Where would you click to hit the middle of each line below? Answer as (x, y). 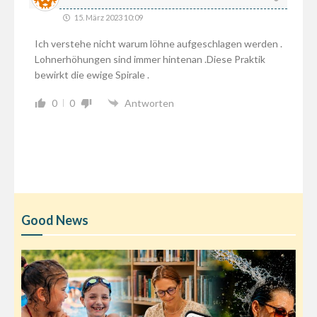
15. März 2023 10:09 (108, 17)
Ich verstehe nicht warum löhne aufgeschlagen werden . (158, 43)
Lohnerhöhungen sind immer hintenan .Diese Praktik (150, 59)
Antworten (149, 103)
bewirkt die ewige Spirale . (92, 74)
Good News (55, 220)
